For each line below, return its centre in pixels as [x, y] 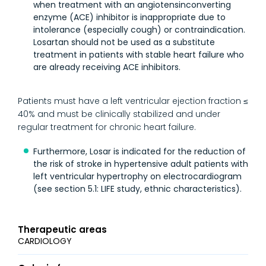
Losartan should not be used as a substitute [124, 42]
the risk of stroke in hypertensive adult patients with [141, 164]
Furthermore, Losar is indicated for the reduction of [140, 151]
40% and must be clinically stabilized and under [119, 114]
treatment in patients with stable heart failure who [139, 54]
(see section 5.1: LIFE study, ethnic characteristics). [137, 189]
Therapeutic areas [62, 229]
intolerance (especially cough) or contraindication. [139, 29]
